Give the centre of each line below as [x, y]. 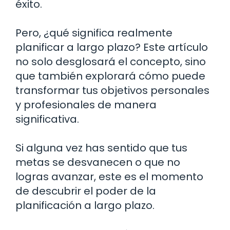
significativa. [47, 119]
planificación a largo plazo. [85, 205]
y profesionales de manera [86, 104]
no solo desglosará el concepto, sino [111, 61]
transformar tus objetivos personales [112, 90]
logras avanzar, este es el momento [109, 176]
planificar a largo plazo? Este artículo [112, 47]
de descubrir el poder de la [86, 191]
